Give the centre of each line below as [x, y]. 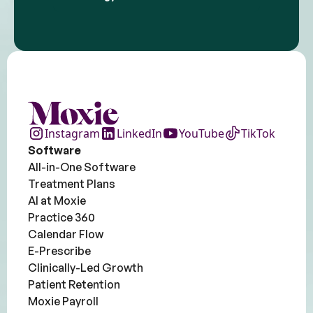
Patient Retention [74, 284]
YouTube [202, 133]
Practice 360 [61, 217]
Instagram [72, 133]
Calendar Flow [66, 234]
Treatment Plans [72, 183]
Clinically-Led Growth [86, 267]
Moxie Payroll [63, 301]
